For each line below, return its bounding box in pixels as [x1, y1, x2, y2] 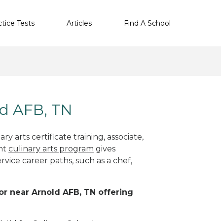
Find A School [124, 18, 171, 28]
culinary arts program [8, 144, 94, 153]
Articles [67, 18, 92, 28]
